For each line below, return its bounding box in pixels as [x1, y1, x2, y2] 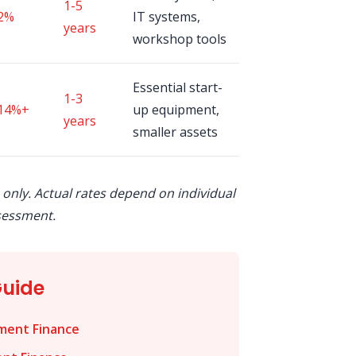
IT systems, [133, 8, 200, 25]
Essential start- [133, 79, 222, 96]
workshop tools [133, 30, 226, 48]
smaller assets [133, 123, 218, 141]
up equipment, [133, 101, 219, 118]
